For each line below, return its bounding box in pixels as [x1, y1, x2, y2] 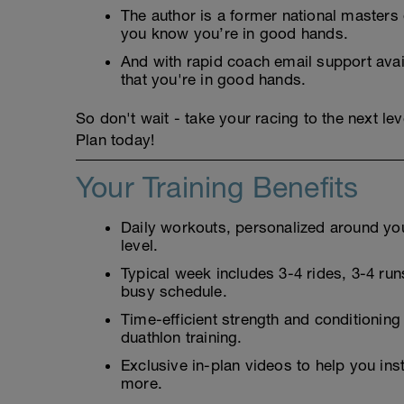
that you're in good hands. [121, 70, 307, 89]
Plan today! [76, 131, 155, 150]
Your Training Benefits [76, 170, 359, 205]
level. [121, 236, 159, 255]
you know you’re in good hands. [121, 24, 348, 43]
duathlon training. [121, 328, 243, 347]
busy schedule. [121, 282, 227, 301]
